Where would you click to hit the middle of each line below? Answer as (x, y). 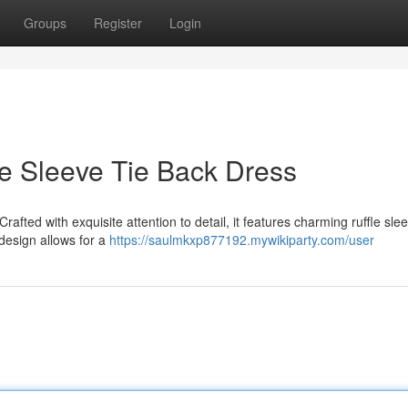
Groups (45, 23)
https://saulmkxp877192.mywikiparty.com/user (242, 240)
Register (118, 23)
